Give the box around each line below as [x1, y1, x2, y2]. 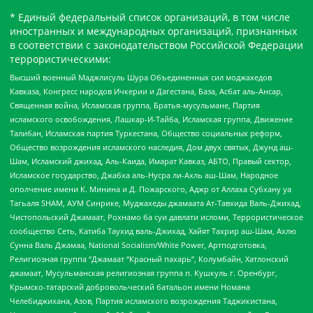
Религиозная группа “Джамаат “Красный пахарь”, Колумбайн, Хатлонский [10, 253, 289, 264]
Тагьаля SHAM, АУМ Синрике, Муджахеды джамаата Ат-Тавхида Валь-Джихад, [10, 197, 301, 208]
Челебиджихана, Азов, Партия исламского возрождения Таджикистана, [10, 295, 277, 306]
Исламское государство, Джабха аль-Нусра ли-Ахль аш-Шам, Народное [10, 169, 278, 180]
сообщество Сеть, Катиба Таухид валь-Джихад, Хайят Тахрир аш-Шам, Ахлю [10, 225, 296, 236]
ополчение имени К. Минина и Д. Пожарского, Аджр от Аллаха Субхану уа [10, 183, 291, 194]
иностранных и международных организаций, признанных [10, 24, 297, 38]
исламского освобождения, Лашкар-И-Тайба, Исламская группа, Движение [10, 113, 293, 124]
